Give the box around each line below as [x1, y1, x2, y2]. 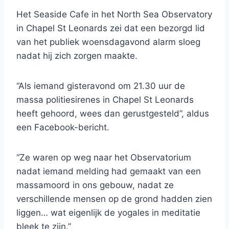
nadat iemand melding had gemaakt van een [16, 166, 201, 177]
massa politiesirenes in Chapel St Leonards [16, 95, 194, 105]
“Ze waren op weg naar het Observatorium [16, 152, 191, 163]
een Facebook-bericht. [16, 122, 109, 133]
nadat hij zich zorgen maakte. [16, 51, 138, 61]
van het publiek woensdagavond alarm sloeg [16, 37, 200, 48]
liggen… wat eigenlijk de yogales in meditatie [16, 208, 200, 218]
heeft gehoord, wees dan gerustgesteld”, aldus [16, 108, 209, 119]
